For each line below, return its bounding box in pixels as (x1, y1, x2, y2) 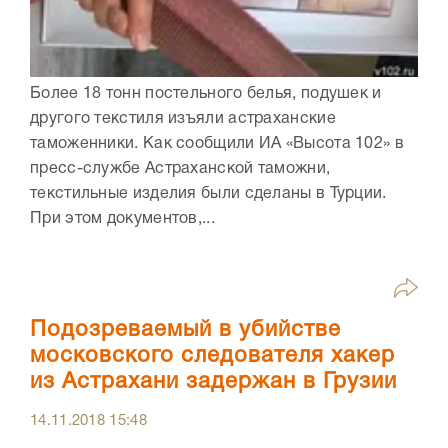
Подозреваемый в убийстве (30, 319, 341, 340)
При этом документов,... (30, 211, 215, 226)
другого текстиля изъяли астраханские (30, 111, 336, 126)
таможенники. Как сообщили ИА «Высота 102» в (30, 136, 404, 151)
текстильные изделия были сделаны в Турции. (30, 186, 387, 201)
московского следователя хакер (30, 345, 395, 366)
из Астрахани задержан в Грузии (30, 371, 397, 392)
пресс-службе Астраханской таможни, (30, 161, 331, 176)
